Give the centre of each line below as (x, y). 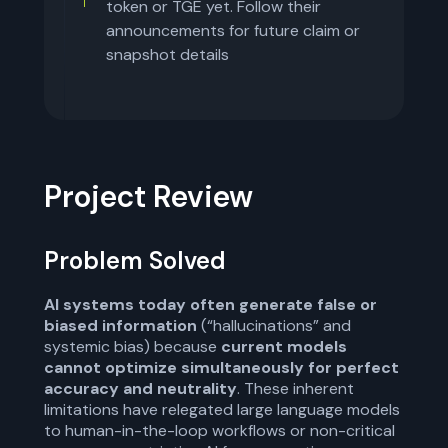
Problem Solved (135, 260)
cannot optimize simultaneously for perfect (221, 367)
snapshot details (167, 54)
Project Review (148, 196)
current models (284, 346)
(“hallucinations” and (274, 325)
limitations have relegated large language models (222, 409)
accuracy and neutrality (140, 388)
